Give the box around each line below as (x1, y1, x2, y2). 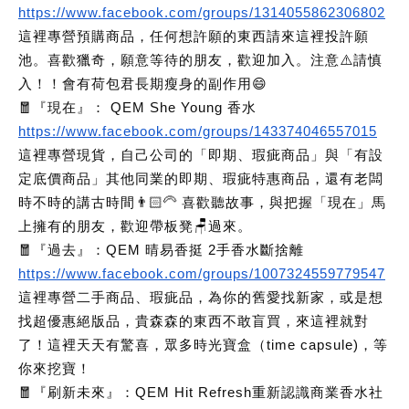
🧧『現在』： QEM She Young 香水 (18, 100, 257, 115)
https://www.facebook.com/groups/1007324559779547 (18, 266, 385, 281)
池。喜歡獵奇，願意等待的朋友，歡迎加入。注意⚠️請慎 (18, 52, 383, 68)
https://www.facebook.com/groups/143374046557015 (18, 123, 377, 139)
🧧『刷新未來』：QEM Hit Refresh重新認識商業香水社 (18, 384, 383, 400)
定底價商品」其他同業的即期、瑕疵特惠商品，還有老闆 (18, 171, 383, 186)
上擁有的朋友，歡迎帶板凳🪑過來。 (18, 218, 252, 234)
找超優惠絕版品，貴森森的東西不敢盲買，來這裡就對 (18, 313, 369, 329)
